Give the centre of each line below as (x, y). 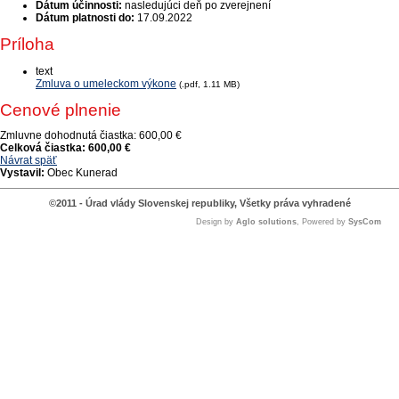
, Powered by (322, 222)
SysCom (365, 222)
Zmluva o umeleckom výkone (106, 84)
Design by (216, 222)
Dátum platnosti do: (85, 18)
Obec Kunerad (81, 173)
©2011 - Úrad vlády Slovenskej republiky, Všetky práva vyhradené (199, 203)
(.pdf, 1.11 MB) (209, 84)
